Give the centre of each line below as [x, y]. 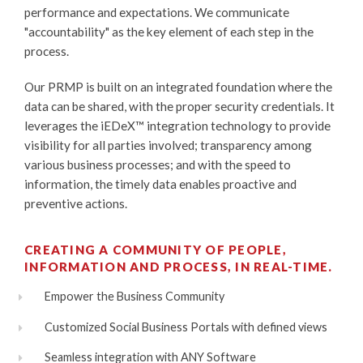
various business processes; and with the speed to [158, 164]
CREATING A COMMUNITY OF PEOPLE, [156, 249]
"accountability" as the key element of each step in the [169, 31]
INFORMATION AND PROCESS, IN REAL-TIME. [179, 266]
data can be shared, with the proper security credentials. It [179, 106]
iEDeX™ [122, 125]
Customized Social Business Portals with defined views [186, 327]
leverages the [62, 125]
